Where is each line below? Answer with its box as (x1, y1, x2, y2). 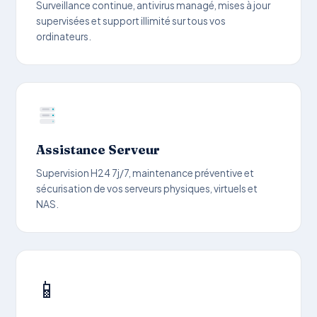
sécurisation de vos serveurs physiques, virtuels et (36, 182, 258, 195)
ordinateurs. (36, 30, 92, 42)
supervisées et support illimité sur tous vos (36, 14, 226, 27)
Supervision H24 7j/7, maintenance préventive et (36, 166, 255, 179)
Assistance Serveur (36, 142, 161, 157)
